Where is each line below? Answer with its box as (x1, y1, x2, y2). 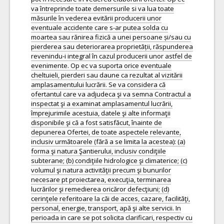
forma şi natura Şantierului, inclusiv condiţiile (31, 146, 166, 155)
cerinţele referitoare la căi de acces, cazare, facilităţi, (31, 194, 190, 203)
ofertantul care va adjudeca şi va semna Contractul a (31, 89, 191, 98)
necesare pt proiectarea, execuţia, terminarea (31, 175, 171, 184)
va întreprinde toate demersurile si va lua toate (31, 4, 174, 13)
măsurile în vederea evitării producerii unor (31, 13, 161, 22)
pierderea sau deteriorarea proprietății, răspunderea (31, 42, 193, 51)
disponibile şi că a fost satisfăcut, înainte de (31, 118, 162, 127)
